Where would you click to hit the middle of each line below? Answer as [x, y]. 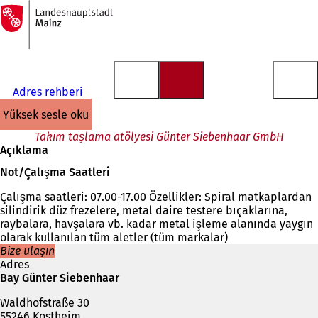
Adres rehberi [48, 92]
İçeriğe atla [37, 24]
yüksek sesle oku [49, 114]
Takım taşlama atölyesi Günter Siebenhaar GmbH [159, 137]
